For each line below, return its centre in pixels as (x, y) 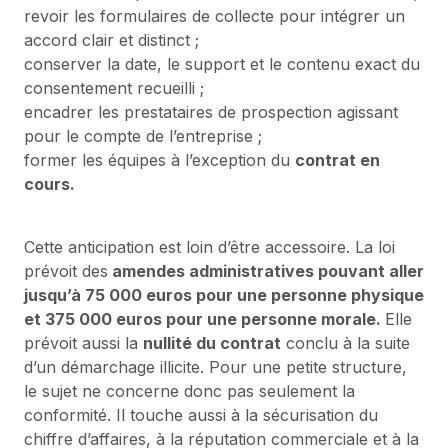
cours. (49, 183)
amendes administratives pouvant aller (266, 270)
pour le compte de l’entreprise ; (143, 135)
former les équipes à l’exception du (159, 159)
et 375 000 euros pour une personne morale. (204, 318)
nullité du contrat (212, 342)
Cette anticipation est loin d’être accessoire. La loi (209, 246)
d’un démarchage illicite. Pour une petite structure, (215, 366)
